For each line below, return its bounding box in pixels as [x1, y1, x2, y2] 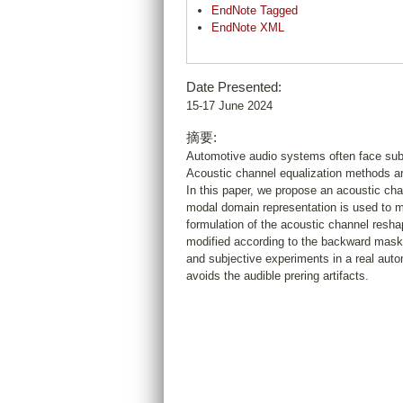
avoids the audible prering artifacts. [186, 269, 369, 283]
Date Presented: [186, 79, 282, 95]
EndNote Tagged [211, 4, 298, 18]
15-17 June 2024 [186, 99, 273, 113]
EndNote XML [211, 21, 284, 35]
